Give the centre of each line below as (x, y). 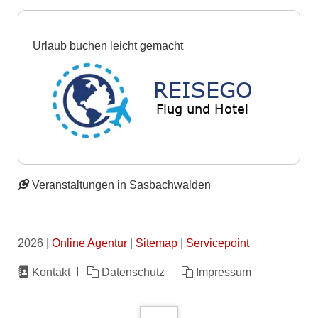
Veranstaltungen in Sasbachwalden (121, 185)
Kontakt (51, 272)
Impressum (224, 272)
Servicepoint (217, 242)
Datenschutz (133, 272)
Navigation (44, 272)
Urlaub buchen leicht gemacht (108, 45)
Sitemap (156, 242)
